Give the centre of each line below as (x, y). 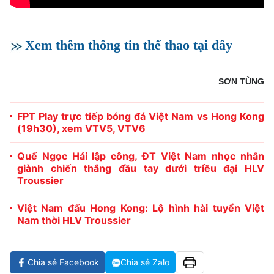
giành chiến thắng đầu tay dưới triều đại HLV (141, 168)
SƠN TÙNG (241, 82)
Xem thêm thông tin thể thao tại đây (129, 45)
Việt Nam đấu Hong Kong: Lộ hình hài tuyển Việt (141, 208)
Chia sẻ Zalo (145, 262)
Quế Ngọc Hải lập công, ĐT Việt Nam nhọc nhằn (141, 156)
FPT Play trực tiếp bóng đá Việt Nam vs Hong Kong (141, 117)
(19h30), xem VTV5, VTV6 (81, 129)
